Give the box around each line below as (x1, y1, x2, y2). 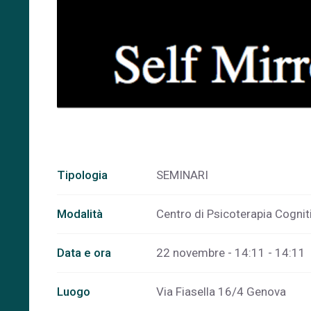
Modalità (57, 207, 103, 221)
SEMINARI (156, 168, 208, 183)
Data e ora (57, 246, 111, 260)
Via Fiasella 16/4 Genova (156, 285, 286, 299)
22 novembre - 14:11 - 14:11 (156, 246, 305, 260)
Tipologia (57, 168, 108, 183)
